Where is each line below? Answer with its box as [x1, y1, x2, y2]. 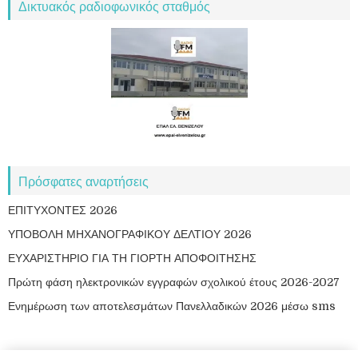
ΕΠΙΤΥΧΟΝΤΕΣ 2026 [8, 203, 117, 217]
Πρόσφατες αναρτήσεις [18, 170, 149, 190]
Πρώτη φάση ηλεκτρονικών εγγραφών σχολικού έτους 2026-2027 [8, 275, 340, 288]
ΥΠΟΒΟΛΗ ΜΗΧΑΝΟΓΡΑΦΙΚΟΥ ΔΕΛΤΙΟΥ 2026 [8, 227, 252, 241]
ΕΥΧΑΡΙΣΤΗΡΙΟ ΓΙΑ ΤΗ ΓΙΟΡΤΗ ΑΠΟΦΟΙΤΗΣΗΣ [8, 251, 257, 265]
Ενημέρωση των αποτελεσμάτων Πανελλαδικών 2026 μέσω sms [8, 299, 336, 312]
